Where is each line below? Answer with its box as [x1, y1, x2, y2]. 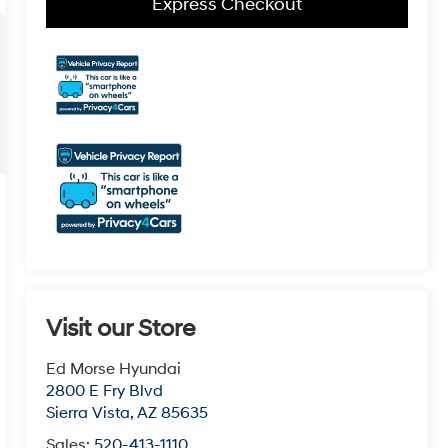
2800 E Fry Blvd [46, 381, 164, 402]
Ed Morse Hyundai [46, 359, 182, 380]
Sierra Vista [46, 403, 131, 424]
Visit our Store [46, 314, 196, 345]
